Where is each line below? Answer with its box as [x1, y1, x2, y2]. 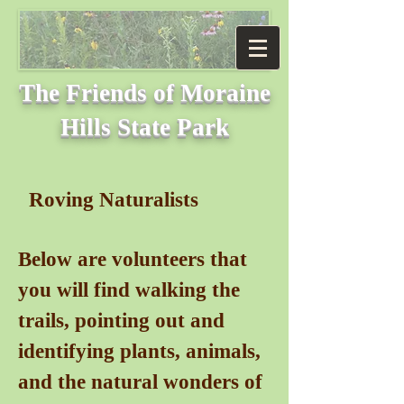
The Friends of [19, 79, 180, 106]
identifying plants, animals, [18, 340, 261, 363]
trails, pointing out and [18, 309, 225, 332]
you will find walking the [18, 279, 240, 301]
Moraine [180, 79, 271, 106]
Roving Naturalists [23, 188, 198, 211]
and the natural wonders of [18, 371, 262, 393]
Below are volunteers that [18, 248, 247, 271]
